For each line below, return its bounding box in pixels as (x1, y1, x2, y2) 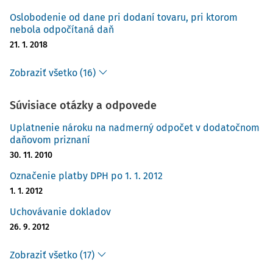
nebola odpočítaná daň (10, 24, 114, 35)
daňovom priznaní (10, 134, 90, 146)
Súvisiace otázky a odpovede (10, 99, 157, 112)
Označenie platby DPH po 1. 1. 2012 (10, 170, 163, 182)
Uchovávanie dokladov (10, 206, 111, 218)
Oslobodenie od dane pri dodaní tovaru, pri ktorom (10, 12, 238, 23)
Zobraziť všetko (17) (10, 249, 94, 261)
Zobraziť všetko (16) (10, 67, 96, 79)
